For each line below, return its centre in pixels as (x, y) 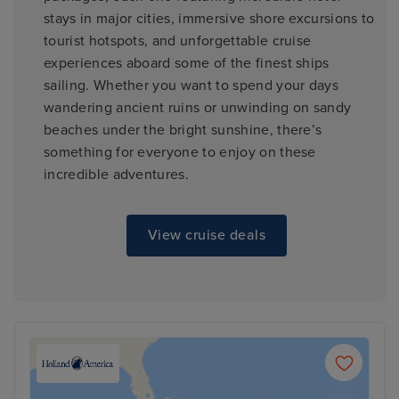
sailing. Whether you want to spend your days (191, 85)
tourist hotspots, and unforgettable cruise (178, 41)
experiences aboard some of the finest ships (187, 63)
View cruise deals (207, 236)
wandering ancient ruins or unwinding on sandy (198, 107)
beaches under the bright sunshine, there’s (183, 130)
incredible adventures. (117, 174)
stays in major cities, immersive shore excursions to (209, 18)
